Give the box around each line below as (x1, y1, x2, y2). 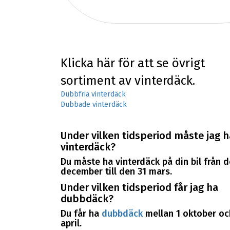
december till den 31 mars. (60, 166, 172, 178)
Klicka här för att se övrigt (60, 55, 205, 70)
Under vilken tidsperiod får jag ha (60, 181, 218, 194)
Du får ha (60, 208, 102, 220)
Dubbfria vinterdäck (60, 89, 126, 99)
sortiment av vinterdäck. (60, 73, 195, 88)
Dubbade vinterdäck (60, 100, 127, 109)
